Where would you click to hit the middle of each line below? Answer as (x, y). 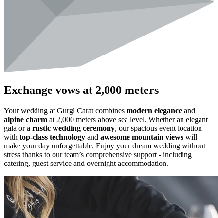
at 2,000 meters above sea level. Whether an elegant (127, 119)
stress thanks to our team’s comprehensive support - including (98, 154)
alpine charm (26, 119)
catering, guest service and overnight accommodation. (86, 163)
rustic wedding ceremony (73, 128)
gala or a (18, 128)
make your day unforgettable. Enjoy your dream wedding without (105, 145)
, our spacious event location (158, 128)
